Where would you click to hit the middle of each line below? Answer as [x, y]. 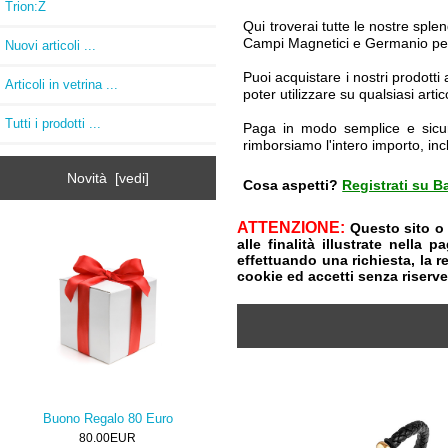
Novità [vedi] [107, 178]
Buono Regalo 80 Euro [107, 418]
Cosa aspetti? [291, 185]
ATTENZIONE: [293, 228]
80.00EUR [108, 438]
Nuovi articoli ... [50, 45]
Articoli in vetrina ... [61, 84]
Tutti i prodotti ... [53, 123]
